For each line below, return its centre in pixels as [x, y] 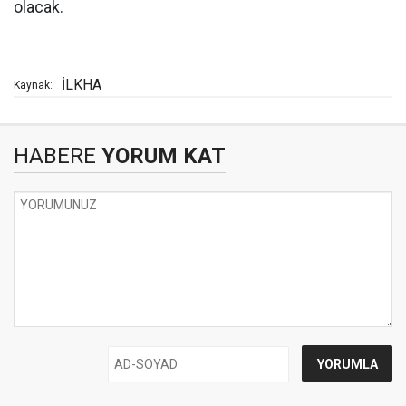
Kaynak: [33, 85]
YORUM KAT [161, 156]
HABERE [55, 156]
